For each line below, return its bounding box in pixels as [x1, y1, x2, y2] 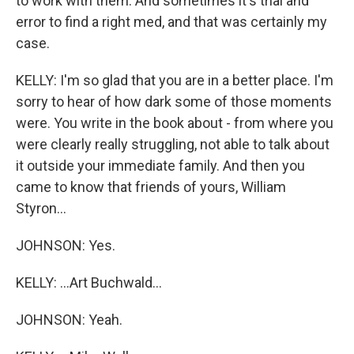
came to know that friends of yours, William [16, 179, 286, 195]
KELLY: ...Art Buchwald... [16, 274, 162, 291]
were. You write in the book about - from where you [16, 115, 333, 131]
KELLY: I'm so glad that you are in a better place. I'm [16, 72, 333, 88]
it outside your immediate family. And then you [16, 157, 305, 174]
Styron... [16, 200, 66, 217]
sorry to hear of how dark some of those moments [16, 93, 332, 110]
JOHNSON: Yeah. [16, 311, 122, 328]
